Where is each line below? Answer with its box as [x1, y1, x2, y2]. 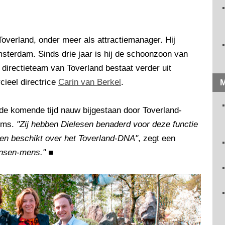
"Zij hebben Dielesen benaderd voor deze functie [17, 120, 198, 130]
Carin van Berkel [58, 77, 121, 87]
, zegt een [138, 134, 175, 144]
